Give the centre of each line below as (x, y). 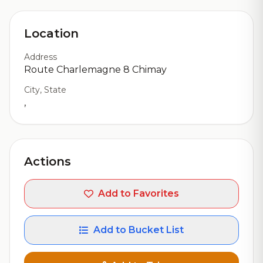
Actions (48, 161)
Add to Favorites (139, 193)
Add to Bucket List (139, 230)
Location (51, 33)
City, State (45, 90)
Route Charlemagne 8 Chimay (95, 70)
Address (41, 57)
